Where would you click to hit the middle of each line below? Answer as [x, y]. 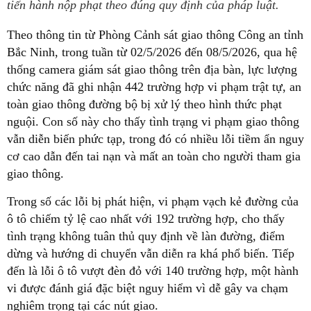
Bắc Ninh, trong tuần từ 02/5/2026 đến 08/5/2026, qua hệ [152, 52]
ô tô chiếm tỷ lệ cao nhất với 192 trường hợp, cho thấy [146, 219]
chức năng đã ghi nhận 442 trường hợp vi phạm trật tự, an [154, 87]
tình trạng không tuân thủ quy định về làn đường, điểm [146, 236]
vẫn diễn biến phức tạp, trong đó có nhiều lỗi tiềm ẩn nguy [155, 139]
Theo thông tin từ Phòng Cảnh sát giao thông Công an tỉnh [155, 35]
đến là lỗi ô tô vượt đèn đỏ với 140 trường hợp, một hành [153, 271]
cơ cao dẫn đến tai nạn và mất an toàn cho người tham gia [154, 156]
